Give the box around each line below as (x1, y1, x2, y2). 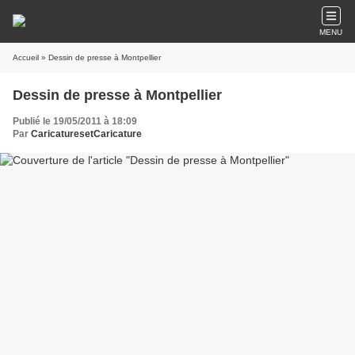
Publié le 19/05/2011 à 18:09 (13, 116, 137, 127)
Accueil (13, 53, 39, 62)
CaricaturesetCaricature (31, 128, 142, 139)
